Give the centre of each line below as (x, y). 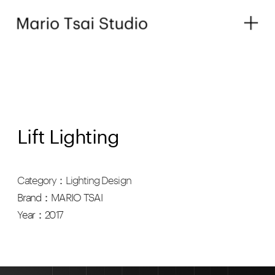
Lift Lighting (68, 133)
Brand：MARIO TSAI (60, 198)
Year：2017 (41, 215)
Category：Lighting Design (74, 180)
